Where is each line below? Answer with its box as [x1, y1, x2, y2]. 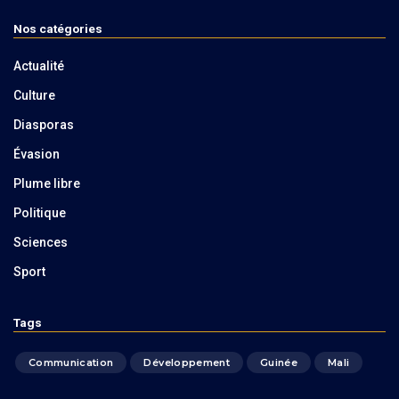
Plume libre [13, 176, 80, 191]
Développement [143, 356, 230, 370]
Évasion [13, 147, 60, 162]
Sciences [13, 235, 68, 250]
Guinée [259, 356, 298, 370]
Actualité [13, 59, 64, 74]
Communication [28, 356, 114, 370]
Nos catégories [13, 21, 102, 37]
